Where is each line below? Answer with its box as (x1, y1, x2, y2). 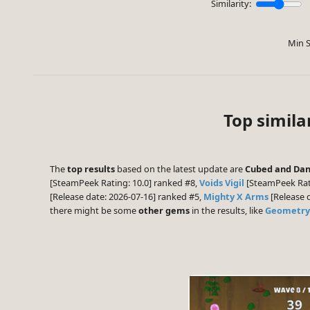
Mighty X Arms (203, 190, 268, 203)
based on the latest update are (115, 163, 245, 176)
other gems (138, 204, 190, 217)
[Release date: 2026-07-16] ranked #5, (50, 190, 203, 203)
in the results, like (190, 204, 265, 217)
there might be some (50, 204, 138, 217)
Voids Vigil (199, 176, 244, 190)
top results (67, 163, 115, 176)
